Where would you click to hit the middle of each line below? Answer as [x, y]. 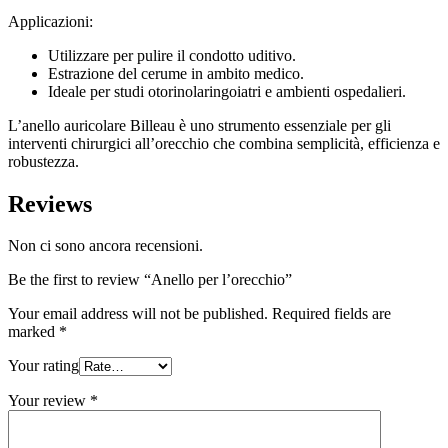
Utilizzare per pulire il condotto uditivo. [172, 55]
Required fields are [331, 314]
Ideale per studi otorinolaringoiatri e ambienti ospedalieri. [227, 91]
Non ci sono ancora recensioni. [105, 246]
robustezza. [43, 161]
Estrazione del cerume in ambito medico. [176, 73]
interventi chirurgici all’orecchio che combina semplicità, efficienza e [224, 143]
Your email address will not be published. [138, 314]
